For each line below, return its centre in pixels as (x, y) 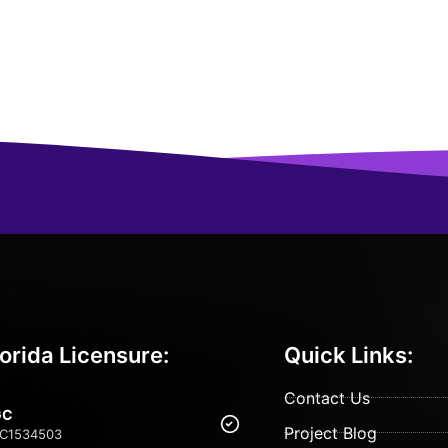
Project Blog (330, 432)
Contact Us (326, 397)
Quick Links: (348, 354)
